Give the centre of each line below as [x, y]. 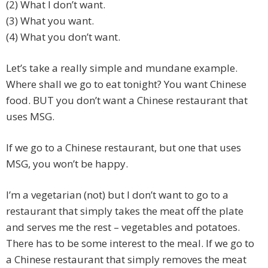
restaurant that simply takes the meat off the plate [125, 211]
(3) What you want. [50, 21]
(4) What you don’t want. [63, 37]
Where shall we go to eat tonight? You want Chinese [126, 84]
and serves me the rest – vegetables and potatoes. [123, 227]
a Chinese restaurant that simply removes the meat [126, 260]
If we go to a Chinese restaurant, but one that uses [124, 148]
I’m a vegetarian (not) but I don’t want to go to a [117, 195]
